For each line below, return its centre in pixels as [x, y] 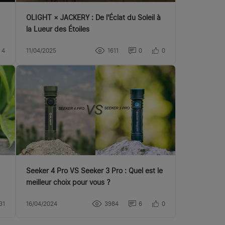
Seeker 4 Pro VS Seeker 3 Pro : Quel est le [95, 171]
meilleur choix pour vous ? [68, 182]
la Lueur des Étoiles [58, 29]
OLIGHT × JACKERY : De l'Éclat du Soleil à [94, 18]
